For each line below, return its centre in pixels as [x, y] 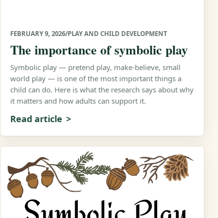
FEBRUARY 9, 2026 [38, 34]
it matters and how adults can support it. [78, 101]
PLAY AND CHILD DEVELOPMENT [118, 34]
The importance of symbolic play [99, 50]
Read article [36, 119]
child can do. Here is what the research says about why [102, 90]
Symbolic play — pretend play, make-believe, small [95, 67]
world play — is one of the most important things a [96, 79]
